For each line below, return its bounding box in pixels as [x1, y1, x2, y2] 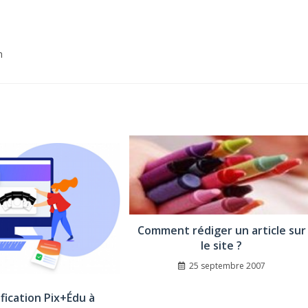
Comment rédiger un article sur [137, 222, 306, 238]
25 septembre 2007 [188, 259, 265, 272]
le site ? [201, 237, 243, 253]
